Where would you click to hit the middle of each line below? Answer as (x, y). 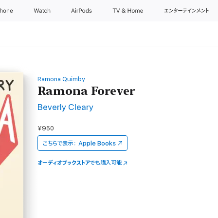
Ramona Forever (87, 91)
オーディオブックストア (64, 163)
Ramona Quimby (62, 79)
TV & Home (128, 11)
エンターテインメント (186, 11)
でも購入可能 (106, 163)
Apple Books (97, 143)
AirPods (82, 11)
